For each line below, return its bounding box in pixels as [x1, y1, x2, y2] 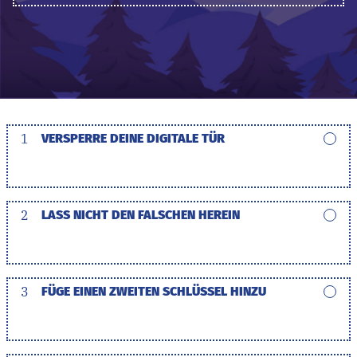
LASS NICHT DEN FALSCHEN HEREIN [41, 206, 240, 222]
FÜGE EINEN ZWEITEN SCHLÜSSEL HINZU [41, 283, 266, 299]
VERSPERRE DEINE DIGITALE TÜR [41, 130, 225, 146]
